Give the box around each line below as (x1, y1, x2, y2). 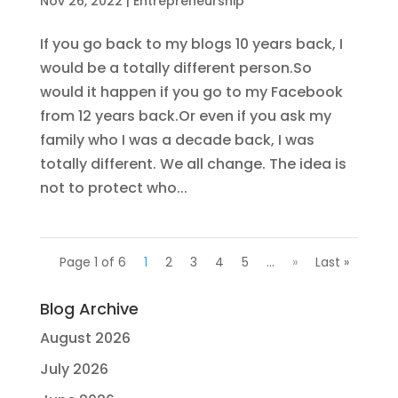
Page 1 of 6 (60, 253, 127, 271)
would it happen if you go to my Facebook (39, 82, 343, 102)
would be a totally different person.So (39, 58, 312, 78)
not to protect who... (39, 178, 187, 198)
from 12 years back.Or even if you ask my (39, 106, 331, 126)
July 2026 (39, 359, 108, 379)
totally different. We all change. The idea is (39, 154, 346, 174)
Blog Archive (39, 298, 139, 320)
